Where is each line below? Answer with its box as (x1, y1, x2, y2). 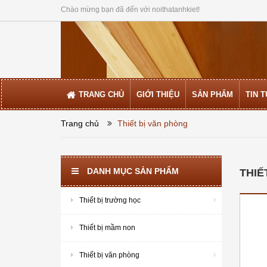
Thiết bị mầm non (79, 223, 135, 232)
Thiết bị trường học (79, 195, 141, 204)
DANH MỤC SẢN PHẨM (87, 166, 179, 176)
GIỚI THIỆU (136, 89, 179, 99)
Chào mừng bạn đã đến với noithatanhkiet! (61, 5, 200, 14)
